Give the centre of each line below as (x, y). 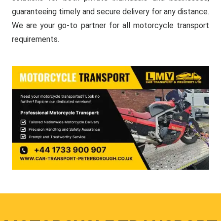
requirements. (36, 39)
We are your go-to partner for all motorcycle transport (110, 25)
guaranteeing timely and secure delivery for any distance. (110, 12)
